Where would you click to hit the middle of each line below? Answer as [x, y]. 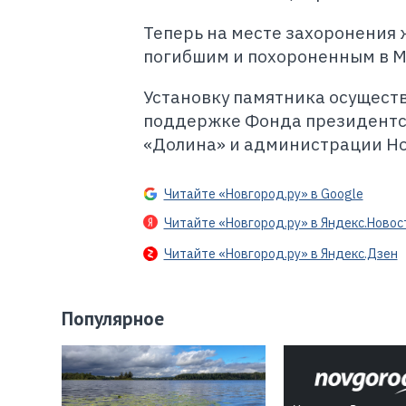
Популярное [112, 319]
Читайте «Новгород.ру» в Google [263, 194]
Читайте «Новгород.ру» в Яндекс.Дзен [280, 254]
